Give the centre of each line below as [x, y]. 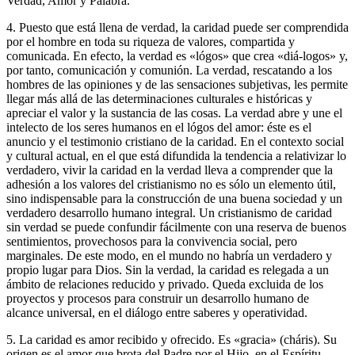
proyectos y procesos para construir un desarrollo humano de [158, 298]
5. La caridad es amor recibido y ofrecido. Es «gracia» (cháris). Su [172, 339]
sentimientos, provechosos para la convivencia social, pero [152, 241]
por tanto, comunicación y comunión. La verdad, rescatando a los [169, 70]
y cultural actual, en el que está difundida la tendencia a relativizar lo [176, 155]
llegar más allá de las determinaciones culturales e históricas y [159, 98]
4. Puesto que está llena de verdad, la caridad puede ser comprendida [177, 27]
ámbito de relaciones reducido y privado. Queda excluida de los [165, 284]
